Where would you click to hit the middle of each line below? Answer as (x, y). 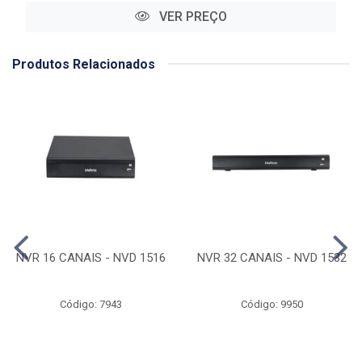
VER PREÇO (192, 16)
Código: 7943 (90, 304)
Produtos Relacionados (84, 64)
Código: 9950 (271, 304)
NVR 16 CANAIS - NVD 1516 (90, 257)
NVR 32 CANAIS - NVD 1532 (271, 257)
